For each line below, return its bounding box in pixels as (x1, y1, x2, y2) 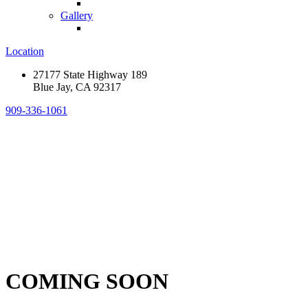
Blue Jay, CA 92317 (33, 81, 121, 93)
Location (5, 45, 44, 57)
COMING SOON (5, 269, 168, 294)
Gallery (60, 10, 93, 21)
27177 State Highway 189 (33, 69, 147, 80)
